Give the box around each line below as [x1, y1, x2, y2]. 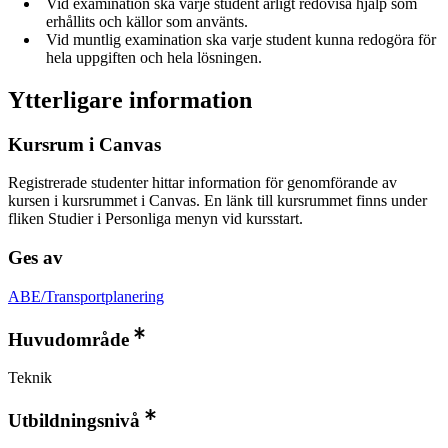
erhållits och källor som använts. [46, 12, 248, 30]
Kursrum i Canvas [8, 133, 161, 155]
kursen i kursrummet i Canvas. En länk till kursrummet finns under [8, 192, 427, 210]
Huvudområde [8, 328, 129, 350]
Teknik [8, 369, 52, 387]
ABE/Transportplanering [8, 287, 164, 305]
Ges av [8, 247, 63, 269]
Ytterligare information [8, 86, 252, 113]
